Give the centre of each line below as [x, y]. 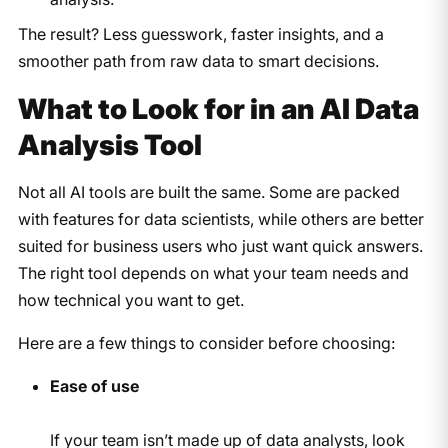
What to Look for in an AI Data [218, 108]
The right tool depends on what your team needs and [213, 272]
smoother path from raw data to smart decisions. [198, 60]
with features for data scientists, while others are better [220, 218]
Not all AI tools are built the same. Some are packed [208, 191]
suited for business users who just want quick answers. [220, 245]
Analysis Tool [109, 144]
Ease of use [94, 385]
